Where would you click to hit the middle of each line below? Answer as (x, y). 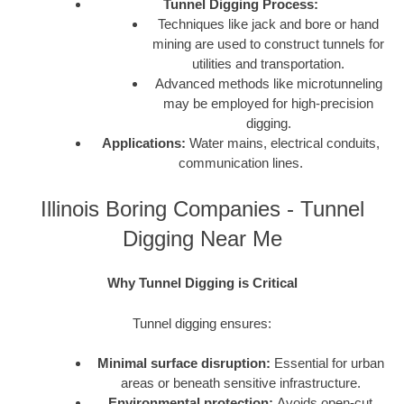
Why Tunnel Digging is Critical (202, 283)
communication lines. (240, 163)
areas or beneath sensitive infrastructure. (240, 383)
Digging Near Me (202, 238)
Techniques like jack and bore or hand (269, 24)
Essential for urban (327, 363)
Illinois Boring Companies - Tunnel (202, 208)
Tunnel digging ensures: (202, 323)
